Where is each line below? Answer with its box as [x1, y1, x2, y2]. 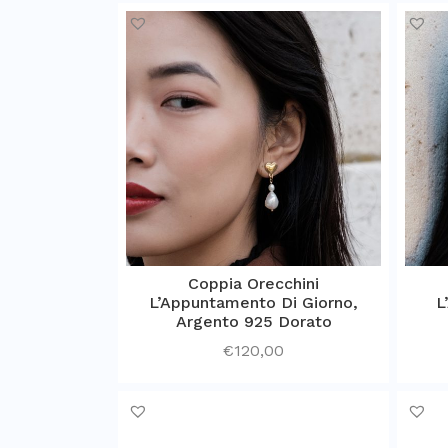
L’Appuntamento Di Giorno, [149, 292, 358, 312]
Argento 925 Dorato [175, 311, 332, 331]
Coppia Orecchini [188, 273, 319, 293]
